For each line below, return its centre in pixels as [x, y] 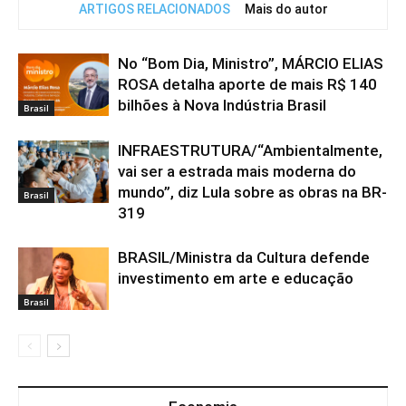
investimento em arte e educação [236, 278]
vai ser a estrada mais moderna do [237, 171]
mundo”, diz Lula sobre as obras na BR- [252, 192]
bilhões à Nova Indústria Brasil [222, 105]
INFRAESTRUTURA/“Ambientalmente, [250, 150]
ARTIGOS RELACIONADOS [154, 9]
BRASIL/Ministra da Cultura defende [244, 257]
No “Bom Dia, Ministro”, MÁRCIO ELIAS [251, 63]
